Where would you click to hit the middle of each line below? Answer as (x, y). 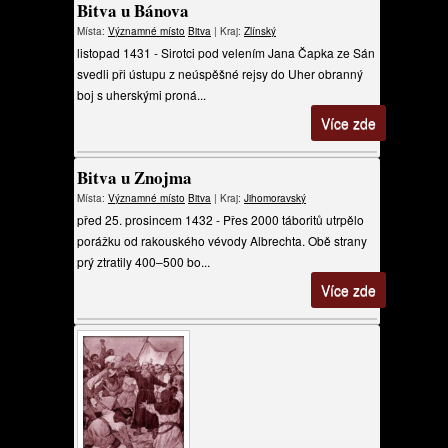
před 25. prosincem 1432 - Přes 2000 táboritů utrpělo (220, 219)
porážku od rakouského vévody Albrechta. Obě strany (222, 240)
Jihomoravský (275, 198)
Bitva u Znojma (134, 177)
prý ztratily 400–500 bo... (143, 261)
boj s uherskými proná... (141, 94)
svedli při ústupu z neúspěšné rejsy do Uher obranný (220, 73)
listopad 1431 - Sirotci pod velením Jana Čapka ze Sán (226, 52)
